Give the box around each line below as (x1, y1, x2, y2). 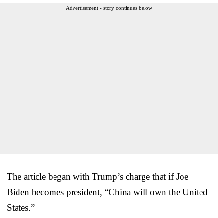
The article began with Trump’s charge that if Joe (7, 171, 188, 182)
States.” (7, 202, 35, 213)
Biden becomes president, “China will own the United (7, 186, 208, 197)
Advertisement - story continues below (66, 4, 152, 11)
